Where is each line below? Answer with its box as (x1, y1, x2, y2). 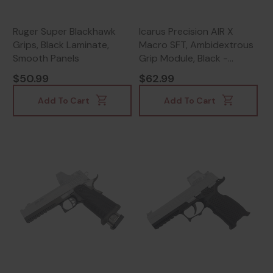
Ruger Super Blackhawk (13, 25, 116, 38)
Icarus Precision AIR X (139, 25, 233, 38)
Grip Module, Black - (139, 52, 228, 65)
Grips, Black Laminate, (13, 38, 109, 52)
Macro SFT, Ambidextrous (139, 38, 253, 52)
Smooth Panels (13, 52, 79, 65)
